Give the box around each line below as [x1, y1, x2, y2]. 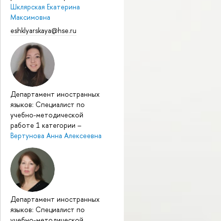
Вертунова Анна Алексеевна [10, 131, 102, 141]
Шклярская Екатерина [10, 2, 80, 12]
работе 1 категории [10, 120, 77, 130]
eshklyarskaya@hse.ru [10, 26, 76, 36]
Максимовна [10, 12, 50, 22]
